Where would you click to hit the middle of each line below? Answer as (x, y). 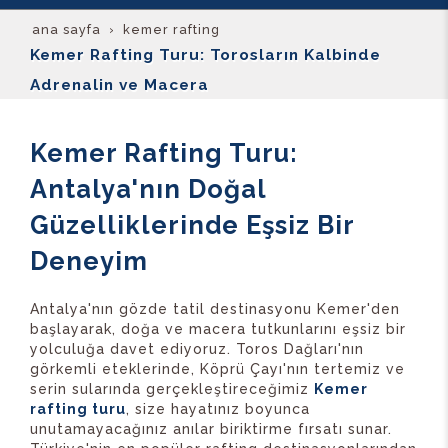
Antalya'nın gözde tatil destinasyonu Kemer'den (215, 308)
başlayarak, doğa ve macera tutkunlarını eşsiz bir (218, 328)
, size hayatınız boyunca (218, 408)
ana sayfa (66, 29)
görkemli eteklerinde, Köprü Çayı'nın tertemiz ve (217, 368)
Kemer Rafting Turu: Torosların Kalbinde (205, 54)
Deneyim (89, 260)
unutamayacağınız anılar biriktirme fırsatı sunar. (211, 428)
